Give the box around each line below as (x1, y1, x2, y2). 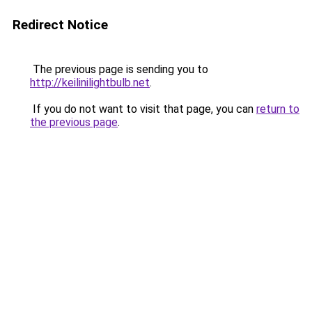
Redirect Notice (13, 17, 108, 33)
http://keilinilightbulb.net (30, 76, 150, 89)
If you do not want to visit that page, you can (30, 102, 256, 116)
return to (256, 102, 299, 116)
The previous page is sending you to (30, 63, 208, 76)
